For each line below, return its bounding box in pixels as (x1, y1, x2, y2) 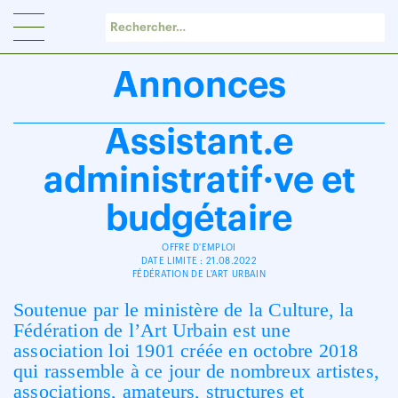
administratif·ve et (43, 163, 355, 198)
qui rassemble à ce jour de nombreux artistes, (13, 360, 380, 382)
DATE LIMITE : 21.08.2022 (140, 257, 258, 266)
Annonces (112, 68, 286, 103)
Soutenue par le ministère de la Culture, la (13, 298, 354, 321)
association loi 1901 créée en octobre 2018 (13, 339, 359, 362)
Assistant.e (105, 124, 293, 160)
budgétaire (106, 201, 292, 236)
